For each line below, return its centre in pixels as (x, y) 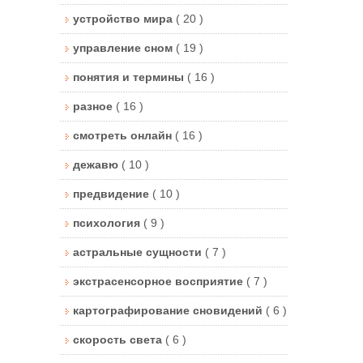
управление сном (124, 47)
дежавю (97, 164)
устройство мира (124, 18)
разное (94, 106)
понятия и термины (130, 77)
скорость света (119, 339)
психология (108, 222)
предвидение (113, 193)
